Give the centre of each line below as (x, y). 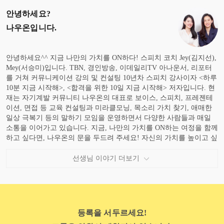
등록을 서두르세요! (112, 213)
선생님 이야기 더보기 (106, 158)
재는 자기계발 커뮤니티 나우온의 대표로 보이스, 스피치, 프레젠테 (109, 98)
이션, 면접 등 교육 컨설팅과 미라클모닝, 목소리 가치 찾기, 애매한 (109, 108)
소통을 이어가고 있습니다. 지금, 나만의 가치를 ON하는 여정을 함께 (112, 128)
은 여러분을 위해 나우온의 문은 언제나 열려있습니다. (90, 148)
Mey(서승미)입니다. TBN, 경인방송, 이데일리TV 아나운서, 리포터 (109, 68)
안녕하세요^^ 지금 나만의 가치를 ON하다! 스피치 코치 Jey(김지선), (111, 58)
